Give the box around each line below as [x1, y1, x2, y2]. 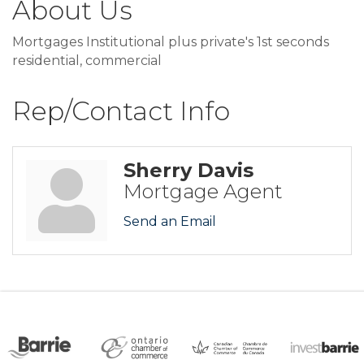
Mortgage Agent [123, 180, 283, 204]
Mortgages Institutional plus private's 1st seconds [12, 34, 329, 50]
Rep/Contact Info [12, 95, 230, 128]
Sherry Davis [123, 158, 253, 183]
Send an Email [123, 214, 216, 230]
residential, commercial [12, 53, 162, 69]
